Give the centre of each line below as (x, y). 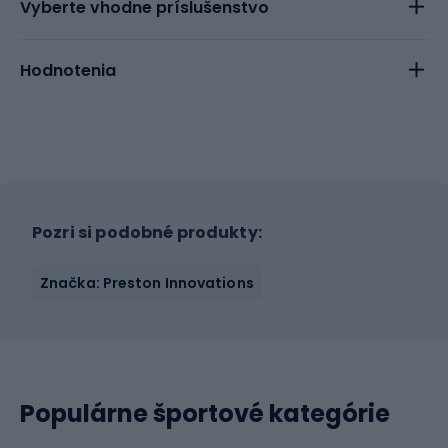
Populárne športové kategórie (205, 413)
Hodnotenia (68, 70)
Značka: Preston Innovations (147, 283)
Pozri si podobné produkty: (147, 232)
